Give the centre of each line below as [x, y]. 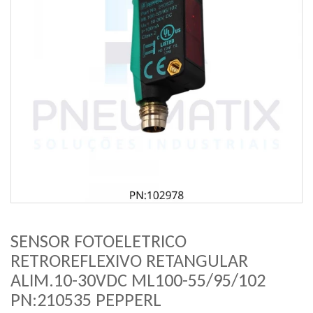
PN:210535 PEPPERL [86, 300]
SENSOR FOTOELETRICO [99, 241]
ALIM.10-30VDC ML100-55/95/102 [138, 280]
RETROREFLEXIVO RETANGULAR [129, 261]
